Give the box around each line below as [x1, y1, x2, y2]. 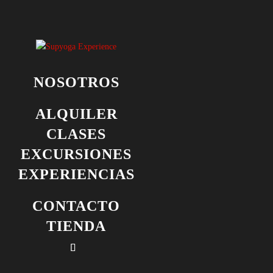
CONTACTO [32, 198, 120, 214]
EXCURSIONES [21, 146, 132, 162]
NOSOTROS [33, 74, 119, 90]
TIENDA [46, 218, 106, 234]
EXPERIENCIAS [18, 166, 135, 182]
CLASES [46, 126, 106, 142]
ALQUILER [35, 106, 118, 122]
